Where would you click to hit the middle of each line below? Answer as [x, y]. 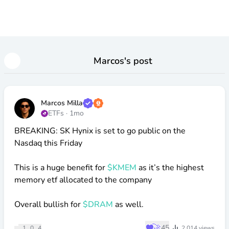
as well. [128, 204]
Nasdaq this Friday [48, 143]
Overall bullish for [49, 204]
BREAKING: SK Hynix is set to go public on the [100, 131]
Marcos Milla [62, 103]
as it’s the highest [170, 168]
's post [138, 61]
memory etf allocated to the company [83, 180]
